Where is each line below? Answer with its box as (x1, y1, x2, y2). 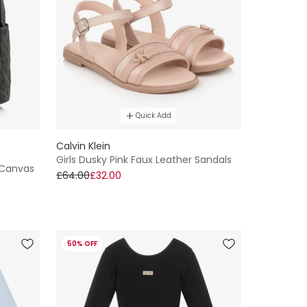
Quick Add (135, 110, 171, 121)
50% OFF (67, 238, 97, 249)
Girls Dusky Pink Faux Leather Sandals (56, 153, 232, 167)
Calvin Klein (56, 139, 110, 153)
